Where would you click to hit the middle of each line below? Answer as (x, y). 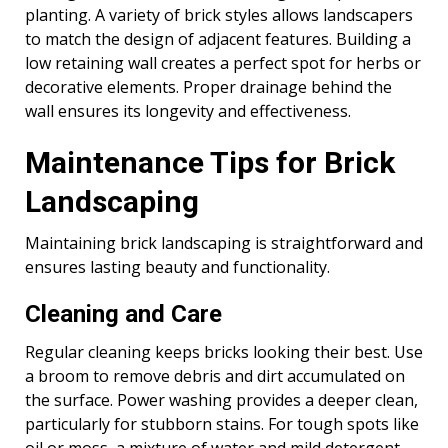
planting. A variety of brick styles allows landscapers (219, 15)
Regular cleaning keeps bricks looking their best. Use (224, 352)
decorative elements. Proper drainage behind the (208, 87)
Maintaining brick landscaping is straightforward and (224, 243)
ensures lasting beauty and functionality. (177, 267)
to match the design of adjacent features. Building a (218, 39)
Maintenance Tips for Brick (210, 163)
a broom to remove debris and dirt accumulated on (215, 376)
